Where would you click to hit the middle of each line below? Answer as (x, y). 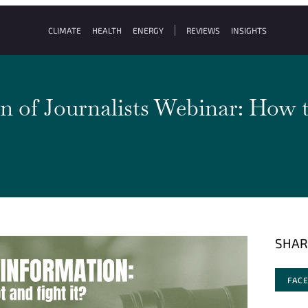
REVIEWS (203, 30)
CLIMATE (64, 30)
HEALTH (107, 30)
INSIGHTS (249, 30)
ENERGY (148, 30)
